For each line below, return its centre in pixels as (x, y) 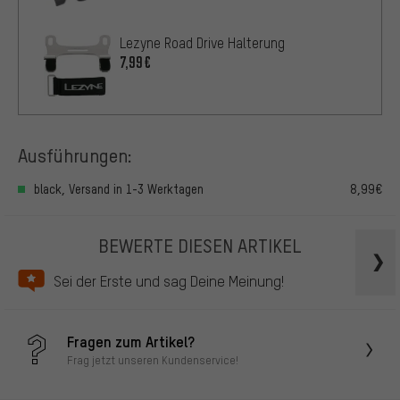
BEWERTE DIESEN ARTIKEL (200, 245)
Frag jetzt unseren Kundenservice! (153, 360)
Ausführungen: (75, 155)
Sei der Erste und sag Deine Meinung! (169, 280)
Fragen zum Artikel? (131, 342)
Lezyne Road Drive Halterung (202, 43)
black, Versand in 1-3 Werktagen (119, 188)
